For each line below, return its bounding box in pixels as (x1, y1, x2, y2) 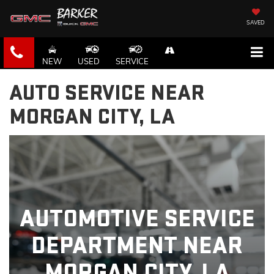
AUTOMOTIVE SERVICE (19, 204, 255, 234)
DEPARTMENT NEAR (31, 231, 243, 261)
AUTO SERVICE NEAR (9, 80, 204, 107)
